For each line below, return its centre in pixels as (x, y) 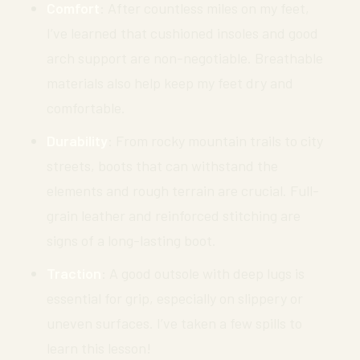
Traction (74, 273)
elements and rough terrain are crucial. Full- (183, 190)
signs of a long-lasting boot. (131, 240)
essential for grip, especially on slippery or (175, 298)
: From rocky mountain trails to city (215, 140)
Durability (77, 140)
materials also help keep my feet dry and (170, 82)
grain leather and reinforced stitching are (174, 215)
